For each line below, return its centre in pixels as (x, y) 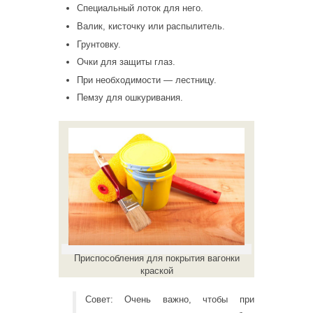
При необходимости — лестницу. (147, 80)
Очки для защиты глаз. (126, 62)
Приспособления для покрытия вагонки (156, 259)
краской (156, 271)
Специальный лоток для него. (140, 8)
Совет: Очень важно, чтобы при (169, 300)
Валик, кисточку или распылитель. (151, 26)
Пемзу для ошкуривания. (130, 98)
